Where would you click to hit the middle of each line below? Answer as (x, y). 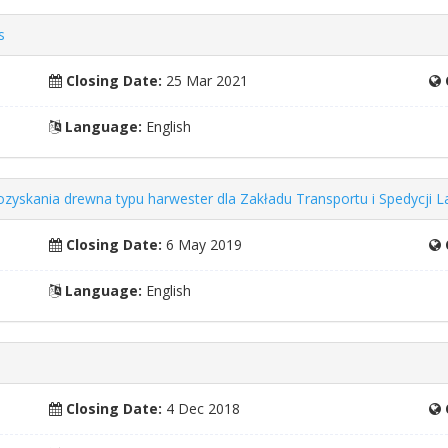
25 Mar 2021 (205, 80)
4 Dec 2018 (201, 408)
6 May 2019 (202, 244)
